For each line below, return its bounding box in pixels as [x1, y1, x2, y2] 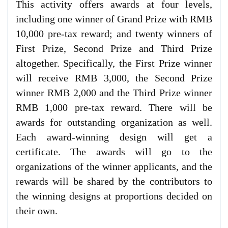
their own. [15, 205, 58, 217]
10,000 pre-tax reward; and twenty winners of [15, 28, 213, 40]
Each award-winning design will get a [15, 131, 213, 143]
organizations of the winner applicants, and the [15, 161, 213, 173]
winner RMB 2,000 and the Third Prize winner [15, 87, 213, 99]
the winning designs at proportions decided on [15, 190, 213, 202]
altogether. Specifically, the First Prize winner [15, 58, 213, 69]
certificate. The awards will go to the [15, 146, 213, 158]
